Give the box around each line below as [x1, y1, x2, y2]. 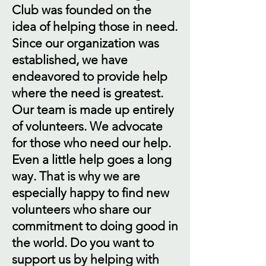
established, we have [12, 52, 128, 67]
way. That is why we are [12, 169, 140, 183]
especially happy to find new [12, 185, 169, 200]
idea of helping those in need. [12, 19, 178, 34]
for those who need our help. [12, 135, 171, 150]
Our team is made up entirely [12, 102, 174, 117]
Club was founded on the [12, 2, 151, 17]
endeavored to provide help [12, 69, 167, 84]
